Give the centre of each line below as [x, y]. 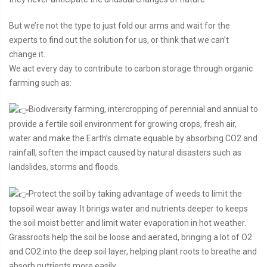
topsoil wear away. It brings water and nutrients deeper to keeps [128, 208]
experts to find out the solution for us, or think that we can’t [119, 40]
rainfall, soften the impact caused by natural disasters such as [125, 153]
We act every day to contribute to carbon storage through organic [131, 69]
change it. [27, 55]
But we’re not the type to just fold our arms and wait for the [119, 26]
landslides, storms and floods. [64, 167]
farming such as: [40, 83]
